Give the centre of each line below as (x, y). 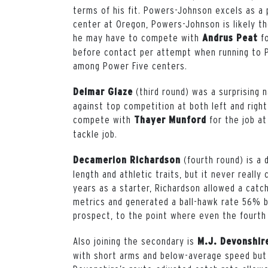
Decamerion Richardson (127, 159)
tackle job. (96, 133)
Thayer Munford (170, 119)
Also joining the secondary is (135, 240)
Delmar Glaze (103, 91)
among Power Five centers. (131, 65)
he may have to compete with (138, 37)
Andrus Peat (230, 37)
